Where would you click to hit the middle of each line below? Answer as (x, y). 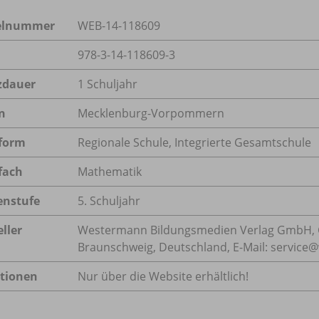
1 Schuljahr (108, 84)
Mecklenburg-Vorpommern (151, 113)
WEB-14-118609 (119, 25)
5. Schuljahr (109, 200)
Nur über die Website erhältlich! (163, 276)
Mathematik (110, 171)
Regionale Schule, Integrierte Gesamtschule (194, 142)
